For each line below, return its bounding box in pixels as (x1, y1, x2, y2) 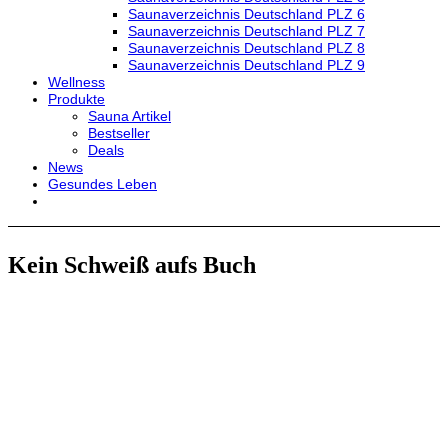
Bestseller (88, 125, 150, 141)
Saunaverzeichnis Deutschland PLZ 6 (128, 6, 365, 22)
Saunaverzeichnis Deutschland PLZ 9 (128, 57, 365, 73)
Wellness (48, 74, 105, 90)
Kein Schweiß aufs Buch (8, 252, 256, 278)
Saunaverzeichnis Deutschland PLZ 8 (128, 40, 365, 56)
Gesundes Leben (48, 176, 157, 192)
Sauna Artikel (88, 108, 171, 124)
